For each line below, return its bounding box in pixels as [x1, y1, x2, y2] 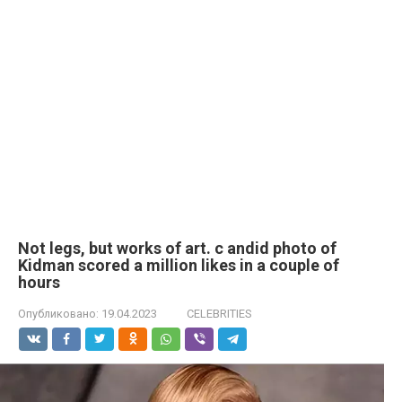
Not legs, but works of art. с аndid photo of [18, 239, 336, 258]
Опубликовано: [18, 307, 99, 320]
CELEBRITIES [187, 307, 252, 320]
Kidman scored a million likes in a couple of [18, 256, 339, 275]
